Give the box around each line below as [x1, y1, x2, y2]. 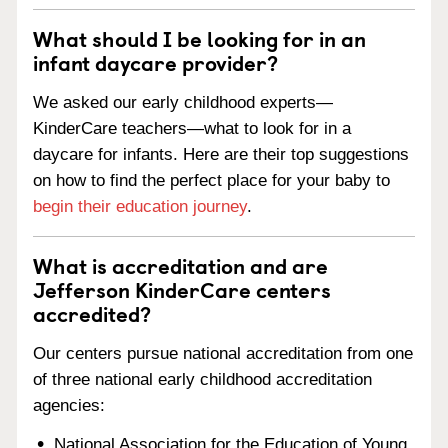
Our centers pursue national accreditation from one [33, 343, 413, 363]
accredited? [33, 297, 151, 329]
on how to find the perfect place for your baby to [33, 171, 390, 190]
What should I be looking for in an [33, 22, 366, 55]
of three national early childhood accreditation [33, 369, 372, 389]
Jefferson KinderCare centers [33, 273, 331, 305]
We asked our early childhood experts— [33, 93, 333, 112]
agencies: [33, 395, 105, 415]
